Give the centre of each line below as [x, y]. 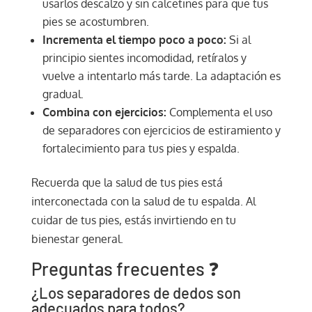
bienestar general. [77, 239]
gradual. [63, 94]
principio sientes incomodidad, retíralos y [144, 57]
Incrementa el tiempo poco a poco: [134, 39]
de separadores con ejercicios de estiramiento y [161, 130]
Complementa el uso [219, 112]
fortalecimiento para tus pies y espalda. [141, 148]
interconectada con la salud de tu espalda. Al [143, 201]
